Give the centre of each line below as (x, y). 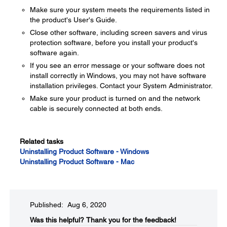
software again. (54, 53)
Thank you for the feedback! (131, 220)
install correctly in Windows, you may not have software (118, 75)
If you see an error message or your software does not (117, 65)
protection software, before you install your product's (114, 43)
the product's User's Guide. (73, 20)
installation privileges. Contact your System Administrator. (121, 86)
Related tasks (42, 141)
